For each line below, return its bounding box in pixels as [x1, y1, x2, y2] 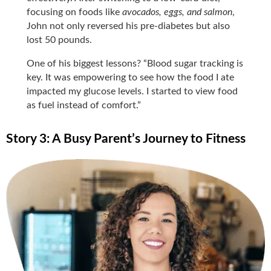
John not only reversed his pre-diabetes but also [27, 21, 230, 31]
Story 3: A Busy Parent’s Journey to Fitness [6, 132, 246, 145]
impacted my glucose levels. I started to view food [27, 86, 238, 96]
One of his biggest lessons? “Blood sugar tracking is [27, 58, 244, 68]
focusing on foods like [27, 7, 123, 17]
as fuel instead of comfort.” [27, 100, 142, 110]
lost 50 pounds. [27, 34, 93, 45]
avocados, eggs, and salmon [122, 7, 233, 17]
